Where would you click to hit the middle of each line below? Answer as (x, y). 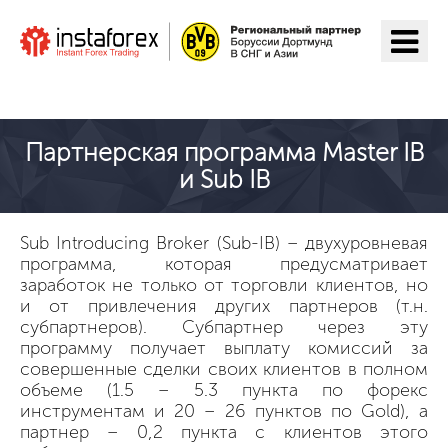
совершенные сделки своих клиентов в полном (224, 368)
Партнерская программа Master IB (224, 152)
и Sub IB (224, 179)
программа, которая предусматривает (224, 263)
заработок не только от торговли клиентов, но (224, 284)
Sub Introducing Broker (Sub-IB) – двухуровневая (224, 242)
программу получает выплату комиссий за (224, 347)
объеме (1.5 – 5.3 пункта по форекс (224, 389)
